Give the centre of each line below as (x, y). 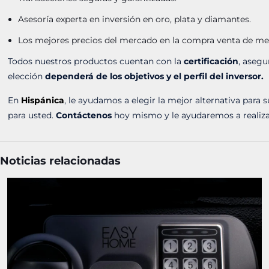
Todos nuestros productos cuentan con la (96, 61)
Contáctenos (84, 115)
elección (27, 76)
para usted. (32, 115)
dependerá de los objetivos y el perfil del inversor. (155, 76)
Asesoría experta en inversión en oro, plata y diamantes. (135, 19)
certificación (211, 61)
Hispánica (43, 100)
